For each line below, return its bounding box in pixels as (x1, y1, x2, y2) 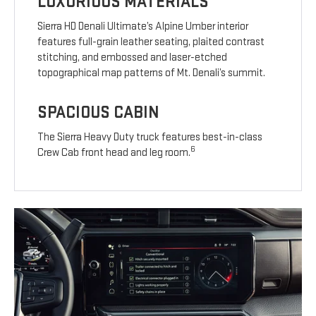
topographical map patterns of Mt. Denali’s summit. (37, 66, 266, 80)
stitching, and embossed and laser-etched (37, 51, 228, 65)
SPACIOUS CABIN (37, 102, 160, 123)
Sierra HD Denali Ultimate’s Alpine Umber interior (37, 20, 249, 34)
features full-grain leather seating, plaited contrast (37, 35, 265, 49)
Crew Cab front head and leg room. (37, 146, 191, 160)
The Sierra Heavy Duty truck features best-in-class (37, 130, 263, 145)
